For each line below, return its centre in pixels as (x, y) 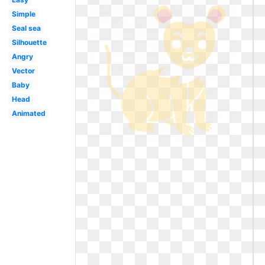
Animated (28, 113)
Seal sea (26, 28)
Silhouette (29, 42)
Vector (23, 71)
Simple (23, 14)
